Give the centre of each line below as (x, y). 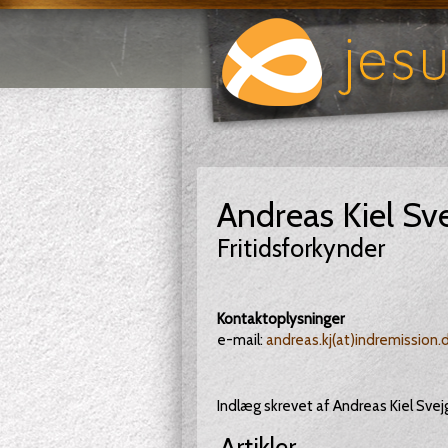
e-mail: (241, 340)
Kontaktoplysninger (280, 319)
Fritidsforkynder (300, 248)
